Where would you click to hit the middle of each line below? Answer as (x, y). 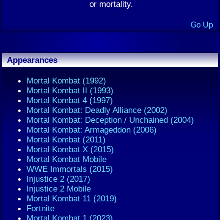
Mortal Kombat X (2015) (70, 150)
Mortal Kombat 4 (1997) (70, 100)
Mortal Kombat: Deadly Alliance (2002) (97, 110)
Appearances (32, 60)
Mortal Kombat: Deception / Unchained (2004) (110, 120)
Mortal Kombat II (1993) (70, 91)
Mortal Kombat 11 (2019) (72, 199)
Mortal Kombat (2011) (66, 140)
